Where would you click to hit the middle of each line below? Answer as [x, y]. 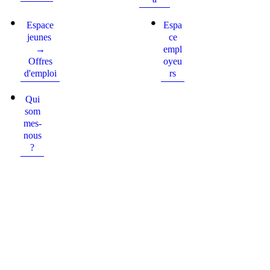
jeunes [40, 37]
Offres [40, 61]
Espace [40, 25]
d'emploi [40, 73]
